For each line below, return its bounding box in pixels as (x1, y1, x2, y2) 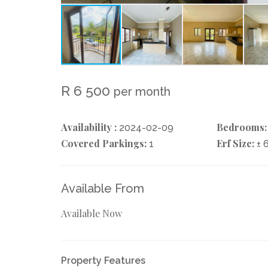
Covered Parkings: (61, 136, 147, 150)
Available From (61, 181, 144, 196)
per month (114, 84, 170, 99)
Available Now (61, 206, 122, 220)
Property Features (61, 254, 145, 266)
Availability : (61, 120, 117, 133)
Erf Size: (216, 136, 254, 150)
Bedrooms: (216, 120, 267, 133)
